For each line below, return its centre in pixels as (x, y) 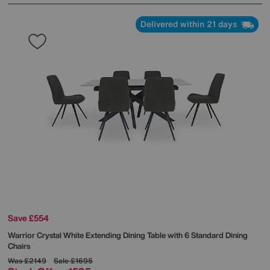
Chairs (19, 246)
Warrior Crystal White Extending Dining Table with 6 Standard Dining (128, 235)
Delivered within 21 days (190, 24)
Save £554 (28, 218)
